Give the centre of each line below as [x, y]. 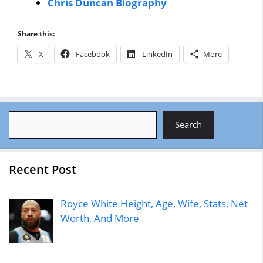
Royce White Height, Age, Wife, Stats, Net [154, 203]
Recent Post [43, 169]
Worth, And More [100, 218]
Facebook [93, 54]
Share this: [36, 33]
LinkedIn [158, 54]
